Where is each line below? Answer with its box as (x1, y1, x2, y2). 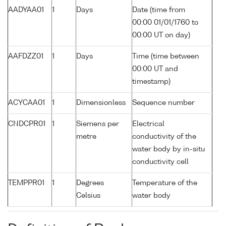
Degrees (76, 180, 104, 187)
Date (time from (132, 7, 185, 14)
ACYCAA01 (8, 99, 45, 107)
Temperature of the (132, 180, 197, 187)
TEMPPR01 (8, 180, 44, 187)
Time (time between (132, 53, 199, 61)
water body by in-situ (132, 146, 205, 153)
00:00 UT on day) (132, 32, 190, 39)
